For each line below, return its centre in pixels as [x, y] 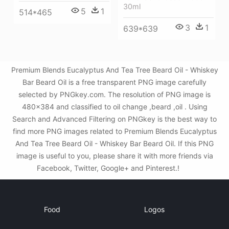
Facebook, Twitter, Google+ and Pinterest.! [109, 168]
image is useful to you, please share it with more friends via [114, 156]
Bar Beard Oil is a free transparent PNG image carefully [114, 82]
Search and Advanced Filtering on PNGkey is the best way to [114, 119]
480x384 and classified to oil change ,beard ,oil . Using [114, 107]
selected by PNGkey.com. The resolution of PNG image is [114, 94]
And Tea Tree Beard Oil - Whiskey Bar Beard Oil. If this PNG [114, 143]
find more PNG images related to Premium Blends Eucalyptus [114, 131]
